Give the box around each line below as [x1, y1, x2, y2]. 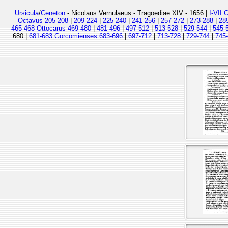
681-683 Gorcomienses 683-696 [29, 32, 123, 40]
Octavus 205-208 [18, 17, 68, 24]
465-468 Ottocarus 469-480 [11, 24, 91, 32]
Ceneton [41, 9, 65, 17]
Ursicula [15, 9, 39, 17]
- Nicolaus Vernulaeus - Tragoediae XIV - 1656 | [65, 9, 209, 17]
